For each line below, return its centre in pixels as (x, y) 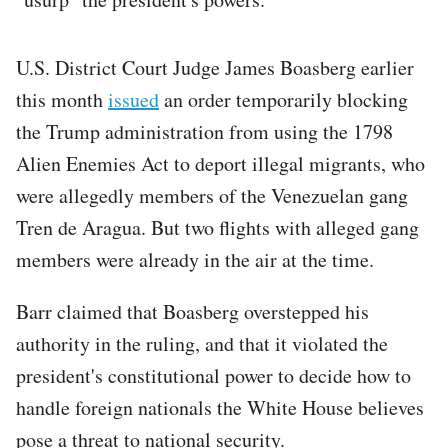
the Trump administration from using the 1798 (204, 131)
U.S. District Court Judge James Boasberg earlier (215, 67)
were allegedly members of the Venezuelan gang (212, 195)
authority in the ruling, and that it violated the (202, 343)
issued (133, 99)
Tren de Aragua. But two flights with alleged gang (217, 227)
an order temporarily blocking (283, 99)
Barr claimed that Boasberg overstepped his (192, 311)
